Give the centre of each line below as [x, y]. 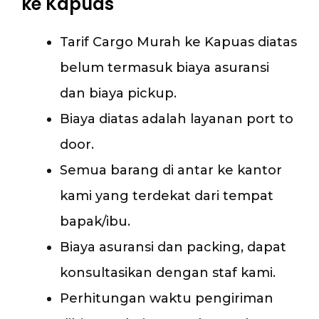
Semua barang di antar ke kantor [171, 170]
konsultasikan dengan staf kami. [168, 272]
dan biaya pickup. [118, 93]
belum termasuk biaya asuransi [164, 67]
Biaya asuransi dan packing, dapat [173, 247]
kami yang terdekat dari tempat [167, 195]
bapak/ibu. [95, 221]
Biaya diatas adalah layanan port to [177, 119]
